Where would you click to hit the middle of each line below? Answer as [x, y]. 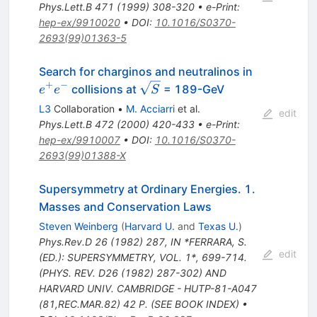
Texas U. [218, 226]
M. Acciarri [150, 108]
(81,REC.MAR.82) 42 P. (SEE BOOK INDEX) [139, 304]
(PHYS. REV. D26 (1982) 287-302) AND [132, 272]
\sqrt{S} [165, 88]
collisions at [104, 89]
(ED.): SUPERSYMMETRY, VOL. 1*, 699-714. [143, 257]
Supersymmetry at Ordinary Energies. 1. [147, 189]
